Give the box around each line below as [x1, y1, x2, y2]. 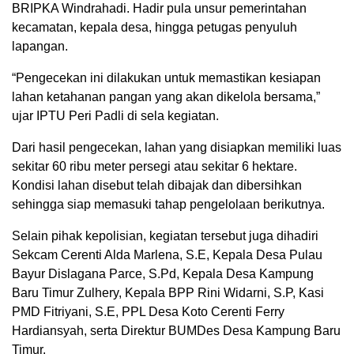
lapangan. [12, 39, 68, 53]
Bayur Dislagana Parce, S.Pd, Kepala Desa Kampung [12, 266, 314, 281]
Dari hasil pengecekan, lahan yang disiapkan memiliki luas [12, 140, 341, 154]
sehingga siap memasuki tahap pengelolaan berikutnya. [12, 197, 325, 211]
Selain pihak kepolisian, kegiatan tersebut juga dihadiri [12, 228, 318, 243]
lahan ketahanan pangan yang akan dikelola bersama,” [12, 89, 320, 104]
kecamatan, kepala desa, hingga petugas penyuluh [12, 20, 297, 34]
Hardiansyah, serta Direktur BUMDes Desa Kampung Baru [12, 323, 341, 337]
